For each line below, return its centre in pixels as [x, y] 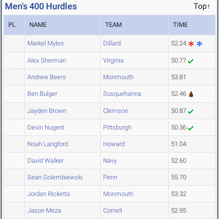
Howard [114, 144]
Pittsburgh [117, 128]
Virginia [113, 61]
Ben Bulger [42, 94]
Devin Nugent [46, 128]
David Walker [45, 161]
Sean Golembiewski [55, 177]
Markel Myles [46, 44]
